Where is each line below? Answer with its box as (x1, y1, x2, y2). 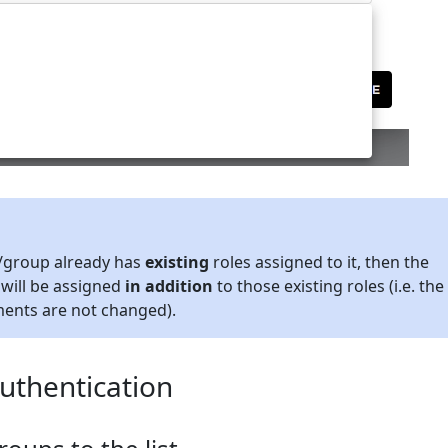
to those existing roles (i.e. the (213, 275, 444, 298)
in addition (125, 275, 213, 298)
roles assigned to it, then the (209, 251, 429, 274)
